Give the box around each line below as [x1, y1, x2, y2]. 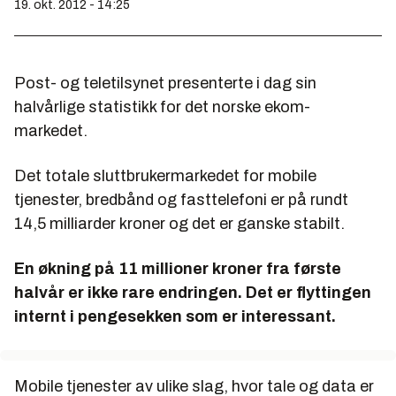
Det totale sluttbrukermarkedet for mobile [14, 167, 316, 186]
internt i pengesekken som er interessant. [14, 308, 336, 326]
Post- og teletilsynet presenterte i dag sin [14, 74, 316, 93]
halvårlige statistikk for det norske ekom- [14, 98, 310, 117]
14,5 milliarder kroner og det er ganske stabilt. [14, 215, 345, 233]
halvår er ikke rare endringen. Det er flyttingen [14, 284, 371, 302]
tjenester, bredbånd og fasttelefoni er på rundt [14, 191, 348, 209]
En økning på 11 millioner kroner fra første [14, 260, 341, 278]
